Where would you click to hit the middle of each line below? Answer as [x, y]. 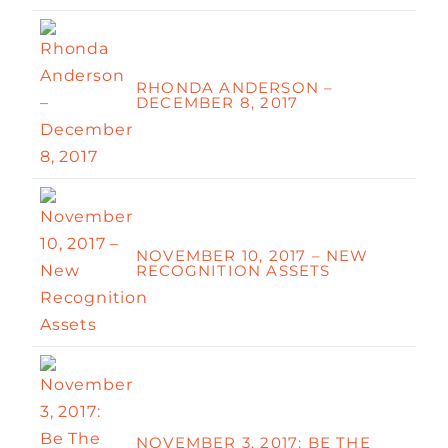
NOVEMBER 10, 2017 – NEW [252, 255]
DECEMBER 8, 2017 [217, 102]
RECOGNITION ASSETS [233, 270]
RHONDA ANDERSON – [235, 87]
